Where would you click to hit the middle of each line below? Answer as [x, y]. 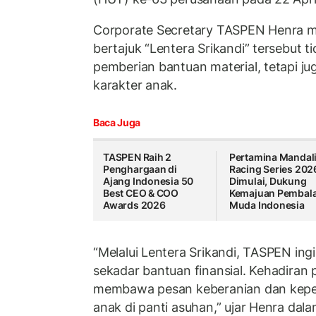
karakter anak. [135, 85]
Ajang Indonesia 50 [148, 181]
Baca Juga [117, 123]
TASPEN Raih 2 [138, 157]
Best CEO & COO [141, 193]
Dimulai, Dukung [268, 181]
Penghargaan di [140, 169]
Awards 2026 [134, 205]
